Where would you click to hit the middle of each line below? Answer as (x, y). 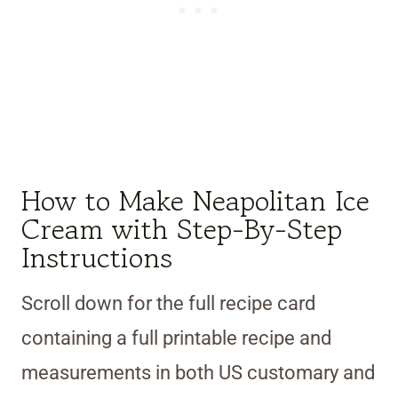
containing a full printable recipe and (176, 338)
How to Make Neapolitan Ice (195, 200)
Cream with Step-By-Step (182, 229)
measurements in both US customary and (198, 372)
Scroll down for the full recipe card (168, 303)
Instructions (97, 257)
